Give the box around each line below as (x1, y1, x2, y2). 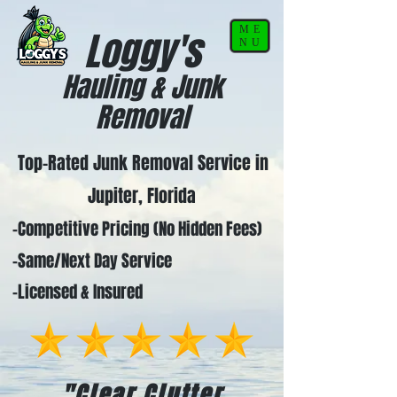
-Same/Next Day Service (2, 248, 172, 273)
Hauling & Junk (61, 67, 222, 107)
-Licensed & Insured (2, 279, 143, 304)
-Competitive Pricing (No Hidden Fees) (2, 216, 262, 241)
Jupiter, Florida (87, 183, 196, 209)
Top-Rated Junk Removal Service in (18, 150, 269, 176)
